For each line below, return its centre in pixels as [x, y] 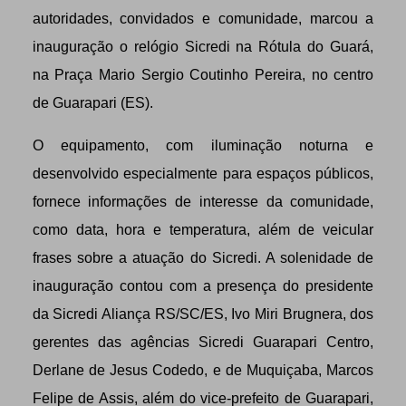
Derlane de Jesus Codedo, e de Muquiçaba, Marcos [203, 370]
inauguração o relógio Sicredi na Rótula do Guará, [203, 46]
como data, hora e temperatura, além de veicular [203, 229]
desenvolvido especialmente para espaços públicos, [203, 173]
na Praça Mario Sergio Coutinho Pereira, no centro [203, 74]
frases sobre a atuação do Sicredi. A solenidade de [203, 257]
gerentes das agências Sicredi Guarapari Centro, [203, 342]
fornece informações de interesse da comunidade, [203, 201]
